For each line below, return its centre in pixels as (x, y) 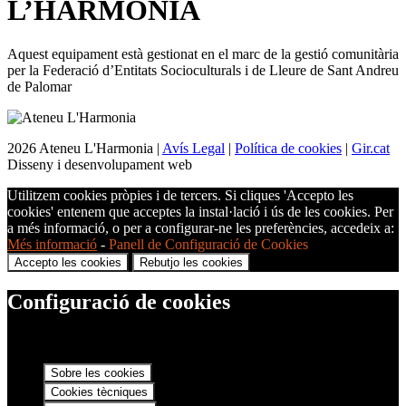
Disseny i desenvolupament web (100, 165)
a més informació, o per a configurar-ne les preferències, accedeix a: (201, 228)
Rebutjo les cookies (191, 263)
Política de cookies (288, 149)
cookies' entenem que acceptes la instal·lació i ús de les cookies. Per (200, 212)
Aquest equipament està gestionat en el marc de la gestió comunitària (203, 54)
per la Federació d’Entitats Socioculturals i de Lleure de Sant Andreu (203, 71)
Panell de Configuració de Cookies (208, 245)
